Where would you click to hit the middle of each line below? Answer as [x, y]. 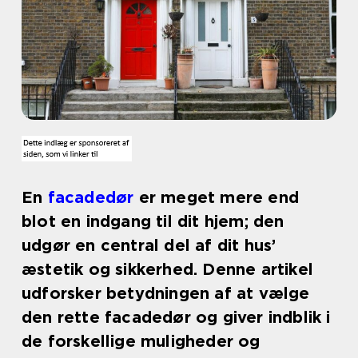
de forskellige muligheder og [141, 341]
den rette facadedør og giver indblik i [176, 317]
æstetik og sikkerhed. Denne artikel [168, 269]
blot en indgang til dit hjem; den [153, 221]
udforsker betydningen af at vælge [166, 293]
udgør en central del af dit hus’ [149, 245]
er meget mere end [217, 197]
